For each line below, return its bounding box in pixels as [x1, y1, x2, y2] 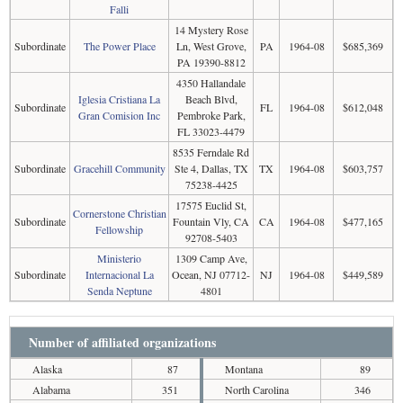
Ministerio [97, 251, 141, 265]
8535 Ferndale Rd [173, 145, 249, 159]
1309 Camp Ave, [175, 251, 247, 265]
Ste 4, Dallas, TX [174, 161, 248, 175]
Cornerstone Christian [72, 206, 166, 220]
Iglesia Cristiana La [78, 92, 160, 106]
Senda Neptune [86, 283, 152, 298]
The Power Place [83, 39, 156, 53]
